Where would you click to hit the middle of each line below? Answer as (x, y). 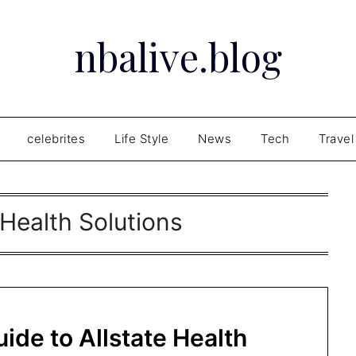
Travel (336, 139)
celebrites (56, 139)
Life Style (141, 139)
